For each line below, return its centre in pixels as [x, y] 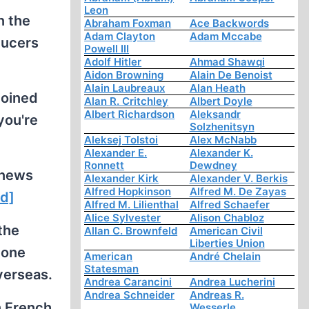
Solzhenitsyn [222, 127]
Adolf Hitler [113, 62]
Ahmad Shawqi [227, 62]
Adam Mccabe [226, 37]
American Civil [226, 231]
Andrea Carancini [128, 282]
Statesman [112, 269]
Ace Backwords [229, 23]
